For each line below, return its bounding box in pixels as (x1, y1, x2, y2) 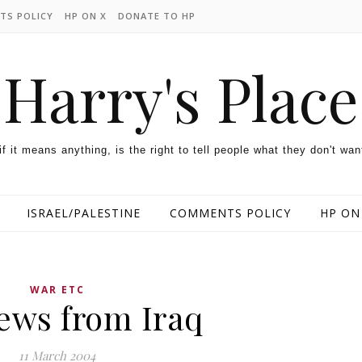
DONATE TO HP (118, 10, 196, 22)
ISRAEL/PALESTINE (26, 205, 141, 221)
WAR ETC (29, 283, 85, 297)
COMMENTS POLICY (169, 205, 291, 221)
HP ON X (65, 10, 107, 22)
